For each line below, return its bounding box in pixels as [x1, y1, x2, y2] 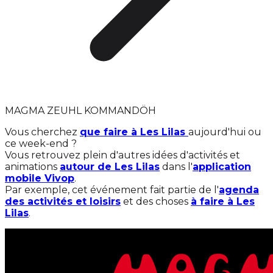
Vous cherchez [5, 126, 80, 138]
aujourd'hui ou [188, 126, 261, 138]
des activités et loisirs [5, 196, 121, 207]
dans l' [160, 161, 193, 172]
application [193, 161, 251, 172]
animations [5, 161, 60, 172]
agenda [219, 184, 259, 196]
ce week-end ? [5, 138, 77, 149]
